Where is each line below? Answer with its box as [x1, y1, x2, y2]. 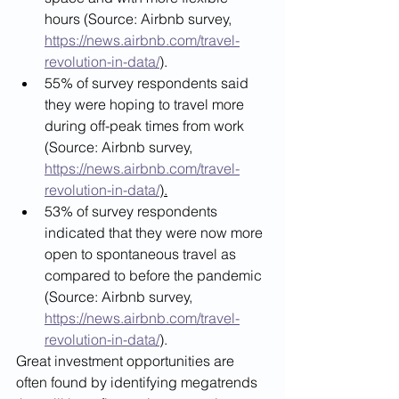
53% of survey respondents [45, 201, 221, 220]
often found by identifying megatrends [16, 372, 261, 391]
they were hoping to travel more [45, 94, 248, 113]
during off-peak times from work [45, 116, 248, 134]
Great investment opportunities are [16, 351, 238, 370]
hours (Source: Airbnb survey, [45, 9, 235, 28]
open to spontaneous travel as [45, 244, 240, 263]
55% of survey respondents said [45, 73, 252, 92]
